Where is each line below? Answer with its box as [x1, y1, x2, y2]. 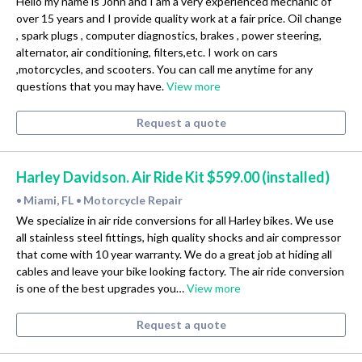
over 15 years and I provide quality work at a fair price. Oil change [16, 11, 342, 26]
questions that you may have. [16, 79, 166, 94]
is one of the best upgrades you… [16, 281, 187, 296]
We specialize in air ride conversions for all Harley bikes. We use [16, 213, 334, 228]
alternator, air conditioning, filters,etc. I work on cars [16, 45, 278, 60]
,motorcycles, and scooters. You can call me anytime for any [16, 62, 313, 77]
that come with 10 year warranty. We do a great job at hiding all [16, 247, 332, 262]
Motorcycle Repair [83, 193, 183, 208]
